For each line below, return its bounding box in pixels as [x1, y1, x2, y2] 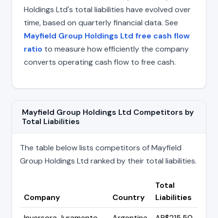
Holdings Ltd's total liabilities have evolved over [24, 4, 191, 15]
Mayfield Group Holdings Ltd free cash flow [24, 30, 190, 41]
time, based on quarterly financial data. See [24, 17, 178, 28]
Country [112, 192, 145, 202]
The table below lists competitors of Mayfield [20, 142, 182, 153]
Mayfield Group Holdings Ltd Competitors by [22, 107, 194, 117]
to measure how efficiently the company [42, 43, 189, 54]
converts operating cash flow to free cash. [24, 56, 176, 67]
